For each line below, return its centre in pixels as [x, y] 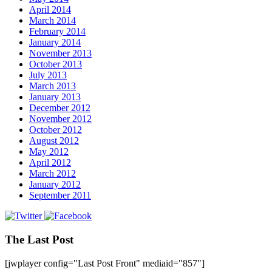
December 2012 [60, 108]
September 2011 [60, 195]
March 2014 [53, 21]
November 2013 [60, 53]
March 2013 [53, 86]
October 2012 [56, 130]
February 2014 [57, 32]
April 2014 [50, 10]
